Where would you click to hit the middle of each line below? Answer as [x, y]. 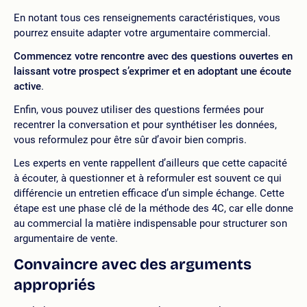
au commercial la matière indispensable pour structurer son [150, 223]
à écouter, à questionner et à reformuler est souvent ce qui [148, 178]
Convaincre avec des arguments [133, 265]
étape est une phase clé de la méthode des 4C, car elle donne [153, 208]
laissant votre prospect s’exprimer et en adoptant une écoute [152, 71]
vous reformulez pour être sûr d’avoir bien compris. [130, 140]
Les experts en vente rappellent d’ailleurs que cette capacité [150, 163]
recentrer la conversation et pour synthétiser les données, [145, 125]
